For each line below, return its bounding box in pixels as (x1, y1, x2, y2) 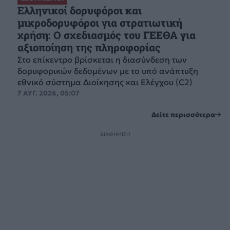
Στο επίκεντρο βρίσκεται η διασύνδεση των (17, 54, 187, 65)
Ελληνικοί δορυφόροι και (17, 4, 142, 18)
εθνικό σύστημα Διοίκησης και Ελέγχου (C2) (17, 77, 193, 88)
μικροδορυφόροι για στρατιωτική (17, 16, 182, 30)
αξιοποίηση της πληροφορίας (17, 41, 161, 55)
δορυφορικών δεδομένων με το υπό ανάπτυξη (17, 66, 198, 76)
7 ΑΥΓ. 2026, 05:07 (17, 89, 80, 98)
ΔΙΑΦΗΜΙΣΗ (100, 130, 130, 138)
